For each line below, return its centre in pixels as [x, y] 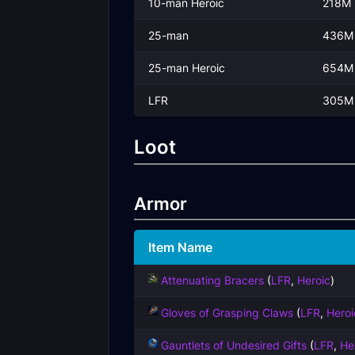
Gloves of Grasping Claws [227, 313]
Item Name [180, 247]
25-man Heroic [187, 68]
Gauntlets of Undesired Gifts [234, 345]
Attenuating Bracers [212, 280]
